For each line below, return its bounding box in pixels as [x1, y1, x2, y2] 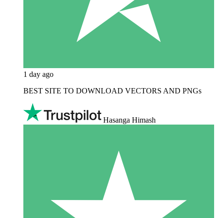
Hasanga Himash [103, 116, 156, 125]
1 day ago [23, 70, 54, 79]
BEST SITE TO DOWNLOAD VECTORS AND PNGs [23, 87, 201, 95]
